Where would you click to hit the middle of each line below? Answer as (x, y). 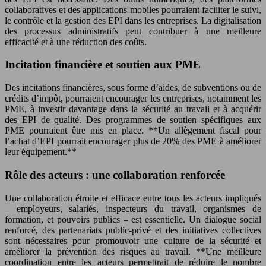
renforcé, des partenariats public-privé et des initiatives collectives (133, 230)
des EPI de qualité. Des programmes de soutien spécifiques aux (133, 120)
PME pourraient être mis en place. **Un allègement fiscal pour (133, 131)
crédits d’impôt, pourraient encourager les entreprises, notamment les (133, 99)
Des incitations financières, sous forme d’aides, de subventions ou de (133, 88)
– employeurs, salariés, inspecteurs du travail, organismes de (133, 208)
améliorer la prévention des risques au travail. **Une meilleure (133, 251)
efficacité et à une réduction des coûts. (76, 42)
